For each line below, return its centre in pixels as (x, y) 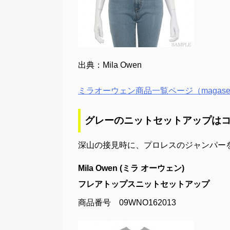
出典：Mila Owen (110, 65)
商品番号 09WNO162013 (127, 202)
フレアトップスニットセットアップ (144, 184)
